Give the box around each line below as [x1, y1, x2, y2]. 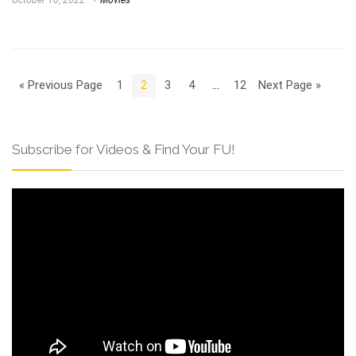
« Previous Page [18, 78, 103, 93]
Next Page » [257, 78, 321, 93]
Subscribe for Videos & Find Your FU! [12, 141, 235, 157]
